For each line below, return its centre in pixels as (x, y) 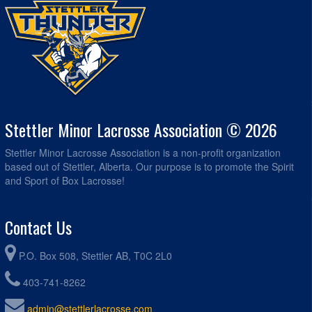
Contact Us (38, 227)
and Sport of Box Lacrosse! (65, 180)
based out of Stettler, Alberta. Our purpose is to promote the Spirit (149, 166)
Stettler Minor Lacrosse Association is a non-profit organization (143, 152)
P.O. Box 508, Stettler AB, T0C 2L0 (95, 255)
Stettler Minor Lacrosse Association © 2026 (141, 129)
